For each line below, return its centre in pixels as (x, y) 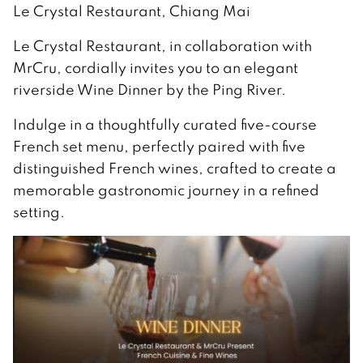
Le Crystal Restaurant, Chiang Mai (132, 11)
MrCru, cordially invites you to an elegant (156, 68)
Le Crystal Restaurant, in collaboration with (162, 46)
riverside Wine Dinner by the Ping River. (149, 90)
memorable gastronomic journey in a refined (166, 190)
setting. (39, 212)
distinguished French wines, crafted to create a (175, 169)
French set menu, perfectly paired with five (159, 147)
